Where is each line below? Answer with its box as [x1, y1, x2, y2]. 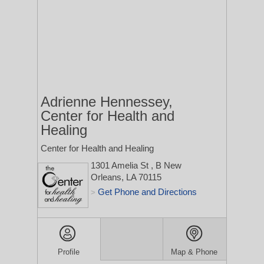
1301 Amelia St [91, 160, 151, 170]
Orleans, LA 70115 [91, 172, 161, 182]
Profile [58, 247, 80, 256]
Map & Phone [171, 247, 218, 256]
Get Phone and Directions [98, 187, 197, 197]
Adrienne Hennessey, [41, 94, 173, 110]
